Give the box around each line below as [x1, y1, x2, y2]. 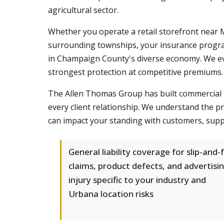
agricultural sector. [48, 4, 118, 15]
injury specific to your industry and [68, 174, 206, 185]
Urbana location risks [68, 188, 153, 199]
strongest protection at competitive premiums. [48, 66, 223, 77]
